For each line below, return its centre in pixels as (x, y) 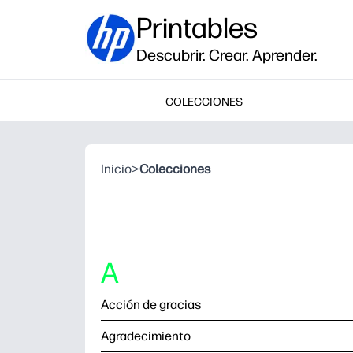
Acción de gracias (151, 305)
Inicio (116, 169)
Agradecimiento (146, 336)
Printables (197, 28)
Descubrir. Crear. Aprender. (227, 55)
